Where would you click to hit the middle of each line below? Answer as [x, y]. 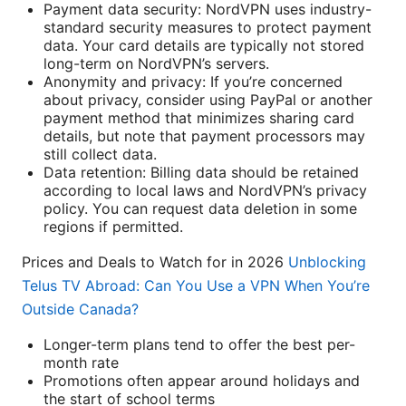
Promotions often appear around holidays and [202, 380]
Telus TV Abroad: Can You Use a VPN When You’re [196, 285]
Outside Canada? [80, 309]
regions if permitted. [113, 226]
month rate [81, 362]
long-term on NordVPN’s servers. [156, 63]
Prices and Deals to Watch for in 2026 [155, 261]
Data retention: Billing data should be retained [201, 172]
